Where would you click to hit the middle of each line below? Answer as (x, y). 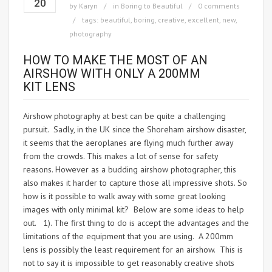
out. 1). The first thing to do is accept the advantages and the (136, 223)
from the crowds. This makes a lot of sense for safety (121, 156)
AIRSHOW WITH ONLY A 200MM (112, 74)
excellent (203, 20)
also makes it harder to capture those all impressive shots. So (135, 183)
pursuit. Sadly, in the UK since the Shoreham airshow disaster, (134, 130)
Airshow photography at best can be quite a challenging (124, 116)
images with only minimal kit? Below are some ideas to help (134, 210)
